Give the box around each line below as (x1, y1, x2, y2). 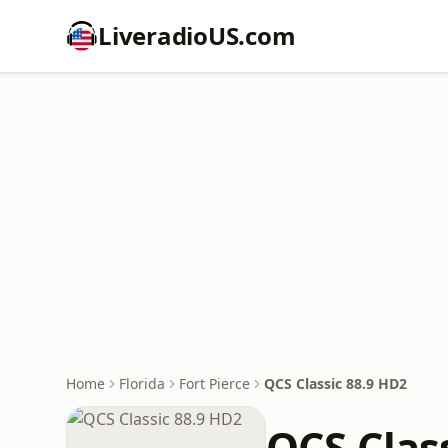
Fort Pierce (179, 374, 250, 393)
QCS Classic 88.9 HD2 (264, 374, 407, 393)
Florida (119, 374, 165, 393)
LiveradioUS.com (98, 19, 296, 52)
